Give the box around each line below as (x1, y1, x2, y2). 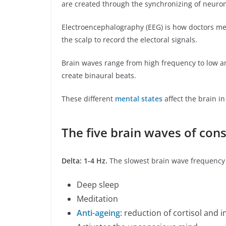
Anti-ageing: (77, 207, 122, 219)
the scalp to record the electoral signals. (62, 35, 197, 45)
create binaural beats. (62, 71, 136, 81)
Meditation (77, 193, 118, 205)
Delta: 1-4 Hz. (62, 156, 109, 166)
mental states (115, 94, 162, 104)
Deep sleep (77, 179, 119, 191)
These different (62, 94, 115, 104)
